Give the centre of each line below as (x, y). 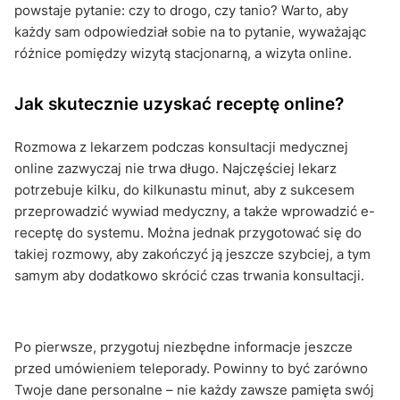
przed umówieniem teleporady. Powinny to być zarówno (191, 368)
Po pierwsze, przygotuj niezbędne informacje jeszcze (183, 346)
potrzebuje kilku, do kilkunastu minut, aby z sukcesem (184, 189)
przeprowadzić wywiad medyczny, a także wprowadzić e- (195, 211)
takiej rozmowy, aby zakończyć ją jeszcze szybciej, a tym (192, 254)
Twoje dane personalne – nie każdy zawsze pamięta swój (194, 389)
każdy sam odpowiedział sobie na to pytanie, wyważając (190, 31)
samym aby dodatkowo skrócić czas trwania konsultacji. (189, 275)
